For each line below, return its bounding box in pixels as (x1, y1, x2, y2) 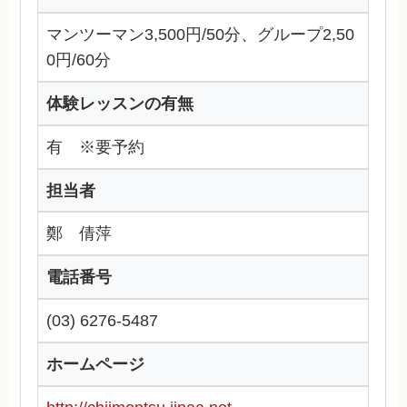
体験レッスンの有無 (46, 94, 194, 113)
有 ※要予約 (46, 137, 145, 156)
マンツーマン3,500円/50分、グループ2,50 (46, 25, 355, 44)
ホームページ (46, 355, 145, 374)
